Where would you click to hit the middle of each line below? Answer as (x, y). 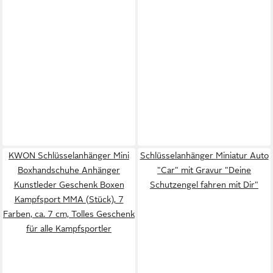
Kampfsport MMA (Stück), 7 (69, 199)
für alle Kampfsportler (69, 228)
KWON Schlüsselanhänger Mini (69, 155)
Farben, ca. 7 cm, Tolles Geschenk (69, 214)
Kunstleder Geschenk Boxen (69, 184)
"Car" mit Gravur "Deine (204, 170)
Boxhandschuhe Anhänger (69, 170)
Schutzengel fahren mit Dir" (204, 184)
